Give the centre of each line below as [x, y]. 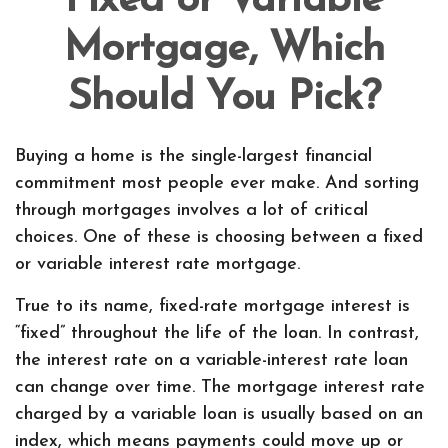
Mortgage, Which [224, 49]
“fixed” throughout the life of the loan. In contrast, [217, 333]
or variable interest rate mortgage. [157, 264]
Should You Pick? [224, 98]
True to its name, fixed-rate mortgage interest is [212, 306]
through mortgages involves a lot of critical [191, 210]
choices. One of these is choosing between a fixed [219, 237]
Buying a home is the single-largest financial [193, 156]
